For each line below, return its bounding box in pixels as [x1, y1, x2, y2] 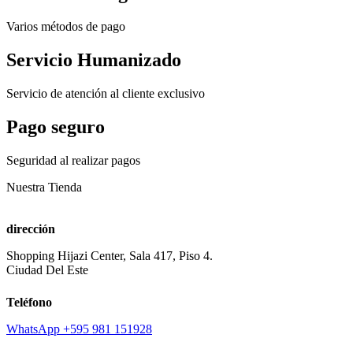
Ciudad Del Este [6, 262, 88, 277]
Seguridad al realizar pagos [6, 153, 140, 167]
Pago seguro [6, 116, 105, 137]
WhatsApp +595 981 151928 [6, 321, 152, 336]
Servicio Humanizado [6, 49, 181, 70]
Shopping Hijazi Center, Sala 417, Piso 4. [6, 248, 213, 262]
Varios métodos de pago [6, 20, 125, 34]
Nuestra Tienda [6, 180, 82, 194]
